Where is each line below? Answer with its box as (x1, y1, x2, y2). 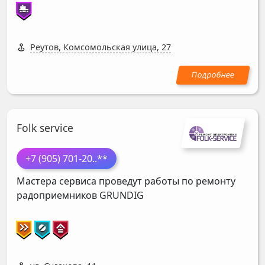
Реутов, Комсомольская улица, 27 (30, 41, 171, 53)
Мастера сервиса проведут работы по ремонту (17, 174, 235, 188)
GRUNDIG (99, 189, 144, 202)
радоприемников (17, 189, 99, 202)
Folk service (17, 121, 73, 135)
